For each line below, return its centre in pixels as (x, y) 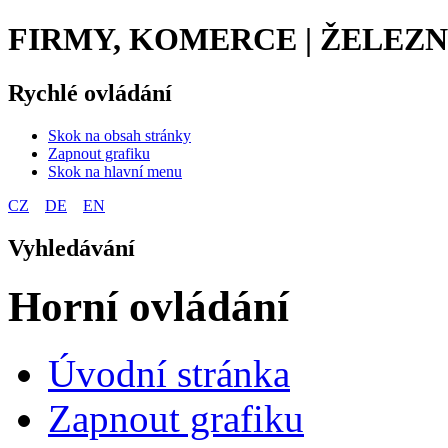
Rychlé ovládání (90, 92)
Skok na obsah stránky (119, 135)
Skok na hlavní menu (115, 171)
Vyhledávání (71, 247)
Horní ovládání (148, 306)
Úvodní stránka (169, 373)
